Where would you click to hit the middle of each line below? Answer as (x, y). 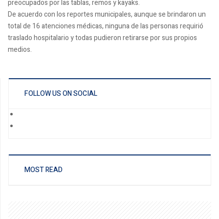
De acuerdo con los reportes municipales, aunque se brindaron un (107, 14)
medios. (20, 50)
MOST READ (44, 170)
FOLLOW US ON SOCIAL (61, 94)
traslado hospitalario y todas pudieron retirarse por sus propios (102, 38)
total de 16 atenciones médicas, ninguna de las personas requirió (106, 26)
